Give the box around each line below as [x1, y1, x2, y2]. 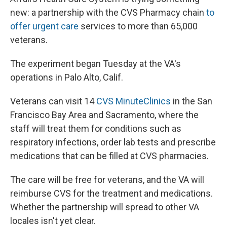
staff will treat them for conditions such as [10, 123, 181, 134]
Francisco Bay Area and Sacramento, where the [10, 109, 199, 121]
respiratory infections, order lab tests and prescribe [10, 137, 216, 148]
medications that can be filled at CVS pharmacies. [10, 150, 209, 162]
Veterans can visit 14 [10, 96, 96, 107]
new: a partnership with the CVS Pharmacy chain [10, 7, 206, 18]
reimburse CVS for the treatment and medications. [10, 188, 213, 199]
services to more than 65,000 [79, 21, 198, 32]
